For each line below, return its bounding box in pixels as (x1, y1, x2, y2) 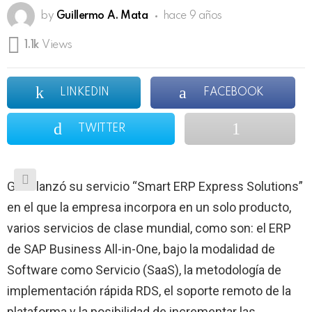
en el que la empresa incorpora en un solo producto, (7, 199, 291, 214)
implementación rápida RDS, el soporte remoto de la (7, 283, 291, 298)
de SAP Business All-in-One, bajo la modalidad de (7, 241, 275, 256)
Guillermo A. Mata (56, 10, 148, 22)
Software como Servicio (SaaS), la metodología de (7, 262, 281, 277)
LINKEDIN (60, 86, 109, 98)
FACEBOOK (203, 86, 264, 98)
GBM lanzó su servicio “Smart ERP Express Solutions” (7, 178, 303, 194)
